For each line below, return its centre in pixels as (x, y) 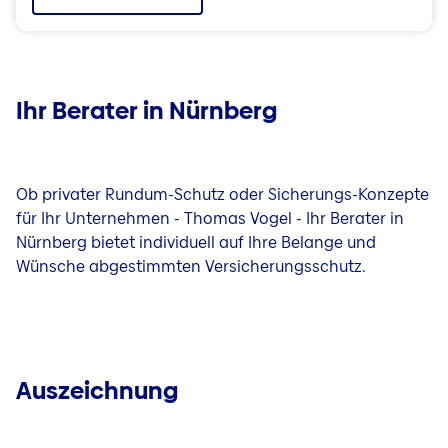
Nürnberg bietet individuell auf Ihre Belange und (196, 242)
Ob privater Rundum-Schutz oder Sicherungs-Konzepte (222, 194)
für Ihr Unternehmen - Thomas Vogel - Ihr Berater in (210, 218)
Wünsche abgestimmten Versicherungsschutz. (191, 266)
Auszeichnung (97, 390)
